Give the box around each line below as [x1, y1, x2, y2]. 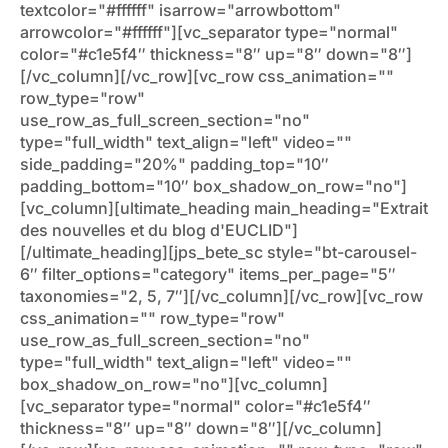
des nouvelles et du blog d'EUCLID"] [20, 220, 298, 241]
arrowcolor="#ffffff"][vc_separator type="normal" [20, 22, 398, 43]
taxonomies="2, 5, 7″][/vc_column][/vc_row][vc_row [20, 286, 423, 307]
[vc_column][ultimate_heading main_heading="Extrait [20, 198, 428, 219]
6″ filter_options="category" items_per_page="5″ [20, 264, 396, 285]
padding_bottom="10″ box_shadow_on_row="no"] [20, 176, 407, 197]
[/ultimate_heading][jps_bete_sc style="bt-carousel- [20, 242, 417, 263]
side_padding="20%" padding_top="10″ [20, 154, 329, 175]
